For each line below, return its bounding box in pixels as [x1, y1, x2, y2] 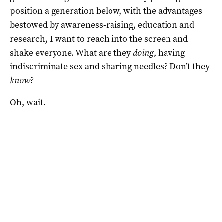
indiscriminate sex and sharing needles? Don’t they [10, 60, 210, 72]
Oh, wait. [10, 96, 46, 108]
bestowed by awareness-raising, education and [10, 18, 194, 31]
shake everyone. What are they [10, 46, 133, 58]
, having [154, 46, 185, 58]
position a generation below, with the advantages [10, 4, 202, 17]
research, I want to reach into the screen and [10, 32, 188, 45]
